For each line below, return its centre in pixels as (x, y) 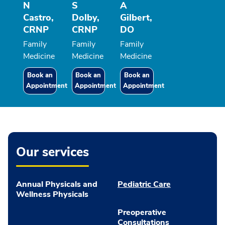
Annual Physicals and (57, 185)
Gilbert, (136, 18)
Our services (52, 152)
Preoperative (142, 213)
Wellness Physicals (52, 195)
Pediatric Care (144, 185)
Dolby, (85, 18)
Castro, (38, 18)
